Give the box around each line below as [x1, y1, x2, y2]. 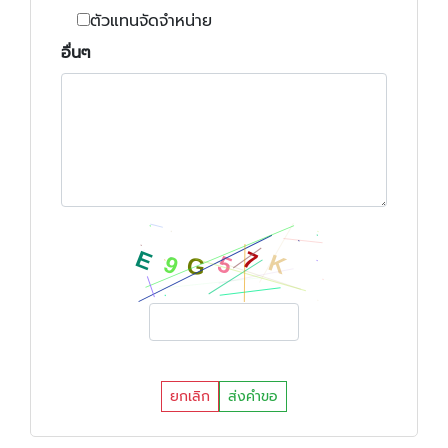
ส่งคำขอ [228, 386, 278, 407]
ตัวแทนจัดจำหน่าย [90, 9, 212, 33]
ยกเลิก [170, 386, 210, 407]
